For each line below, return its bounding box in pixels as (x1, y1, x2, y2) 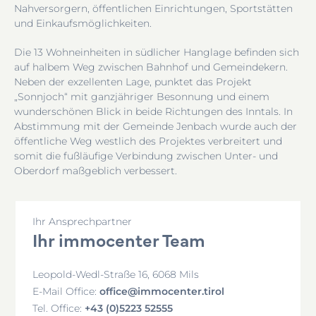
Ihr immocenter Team (32, 226, 206, 252)
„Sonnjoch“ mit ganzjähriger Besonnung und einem (14, 90, 269, 103)
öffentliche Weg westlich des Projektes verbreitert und (14, 134, 282, 147)
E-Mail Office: (32, 284, 97, 298)
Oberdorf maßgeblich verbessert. (14, 164, 177, 177)
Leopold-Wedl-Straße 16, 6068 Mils (32, 267, 200, 281)
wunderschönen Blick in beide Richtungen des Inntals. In (14, 104, 293, 118)
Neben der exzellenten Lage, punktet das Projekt (14, 75, 252, 88)
